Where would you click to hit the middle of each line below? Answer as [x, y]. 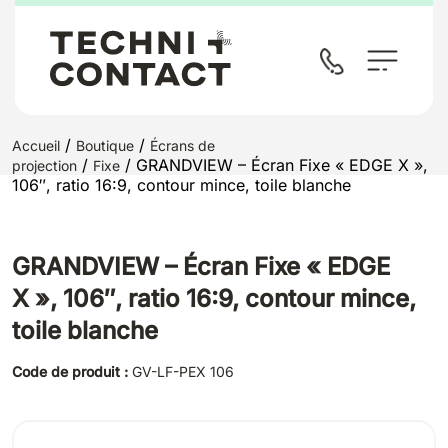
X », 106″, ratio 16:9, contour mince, [214, 298]
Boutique [105, 145]
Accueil [36, 145]
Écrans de [182, 145]
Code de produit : [72, 372]
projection [44, 165]
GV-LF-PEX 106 [183, 372]
